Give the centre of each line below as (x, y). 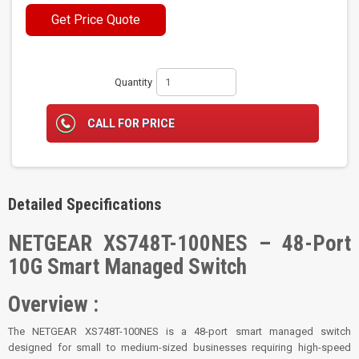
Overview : (53, 305)
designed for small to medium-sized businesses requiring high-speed (179, 348)
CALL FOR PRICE (131, 124)
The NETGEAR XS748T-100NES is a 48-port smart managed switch (179, 332)
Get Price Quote (96, 20)
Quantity (133, 83)
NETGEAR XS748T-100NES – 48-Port (179, 244)
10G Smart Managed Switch (127, 267)
